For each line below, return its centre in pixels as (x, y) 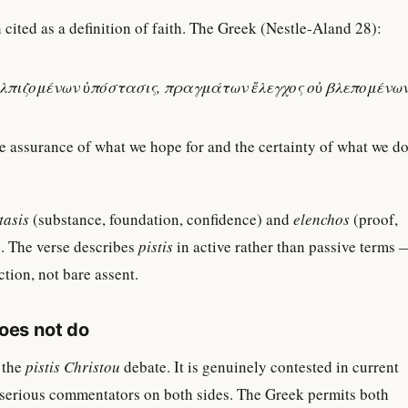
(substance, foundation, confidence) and (161, 219)
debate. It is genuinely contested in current (260, 367)
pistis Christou (73, 367)
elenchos (321, 219)
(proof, (374, 219)
